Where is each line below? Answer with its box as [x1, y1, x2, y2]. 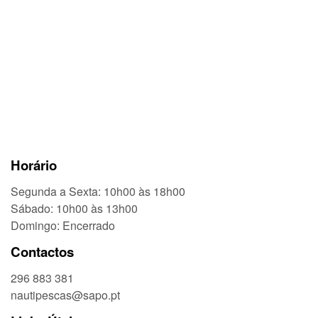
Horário [11, 155, 57, 175]
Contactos [11, 241, 74, 261]
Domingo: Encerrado [11, 216, 115, 234]
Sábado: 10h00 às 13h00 [11, 199, 138, 216]
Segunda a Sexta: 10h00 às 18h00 [11, 182, 185, 199]
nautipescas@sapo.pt [11, 286, 120, 303]
